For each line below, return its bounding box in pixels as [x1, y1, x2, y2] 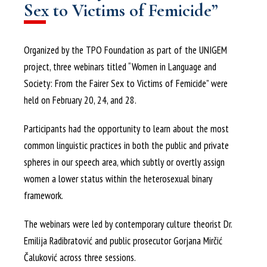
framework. [24, 188, 63, 202]
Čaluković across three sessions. [24, 250, 136, 264]
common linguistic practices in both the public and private [24, 138, 229, 152]
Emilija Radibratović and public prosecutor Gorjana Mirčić [24, 234, 222, 247]
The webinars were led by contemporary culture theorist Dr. [24, 217, 232, 231]
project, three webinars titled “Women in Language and [24, 60, 216, 73]
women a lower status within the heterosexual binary [24, 172, 212, 185]
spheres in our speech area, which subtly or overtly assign [24, 155, 225, 169]
